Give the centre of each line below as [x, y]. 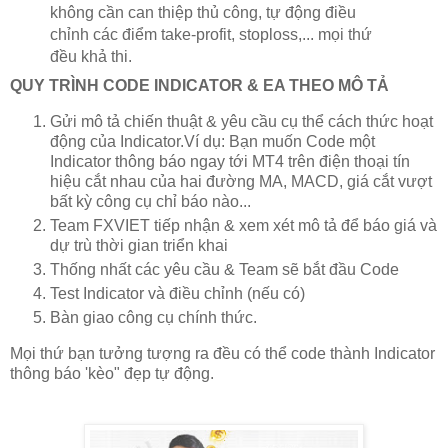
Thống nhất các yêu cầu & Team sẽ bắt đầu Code [224, 270]
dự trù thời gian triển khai [139, 246]
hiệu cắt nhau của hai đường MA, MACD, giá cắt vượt [241, 182]
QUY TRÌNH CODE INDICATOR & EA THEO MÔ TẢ [199, 86]
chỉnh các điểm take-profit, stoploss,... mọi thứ [210, 35]
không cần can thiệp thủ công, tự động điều [202, 13]
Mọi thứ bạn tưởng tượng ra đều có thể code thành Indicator [222, 353]
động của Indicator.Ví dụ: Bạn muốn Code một [212, 142]
